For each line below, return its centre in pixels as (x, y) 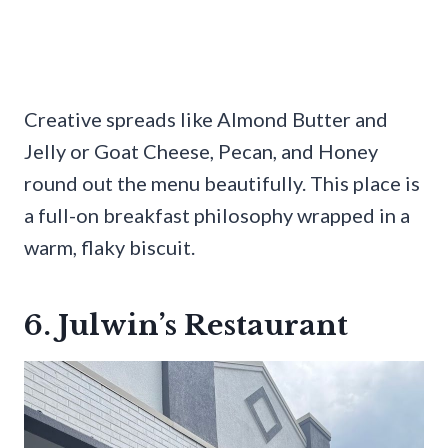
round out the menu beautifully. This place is (222, 182)
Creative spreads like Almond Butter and (206, 118)
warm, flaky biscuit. (109, 246)
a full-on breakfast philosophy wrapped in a (217, 214)
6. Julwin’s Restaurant (186, 325)
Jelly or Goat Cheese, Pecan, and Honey (201, 150)
